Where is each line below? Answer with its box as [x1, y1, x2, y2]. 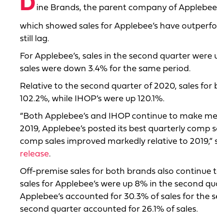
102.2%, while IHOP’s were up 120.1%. [20, 94, 165, 104]
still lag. [20, 34, 49, 44]
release [20, 150, 49, 159]
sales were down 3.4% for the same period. [20, 64, 191, 74]
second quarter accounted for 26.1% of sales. [20, 205, 198, 215]
